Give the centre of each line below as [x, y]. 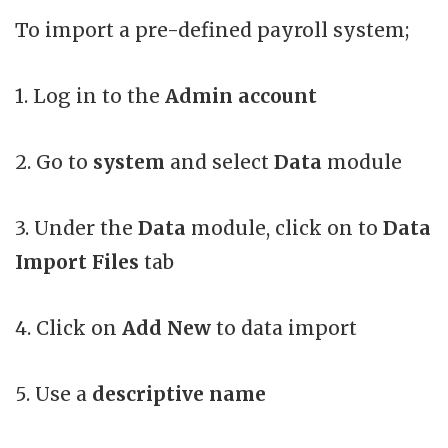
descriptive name [179, 394]
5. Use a [53, 394]
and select [222, 162]
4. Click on [68, 328]
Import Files [77, 262]
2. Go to [54, 162]
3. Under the [76, 228]
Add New [166, 328]
